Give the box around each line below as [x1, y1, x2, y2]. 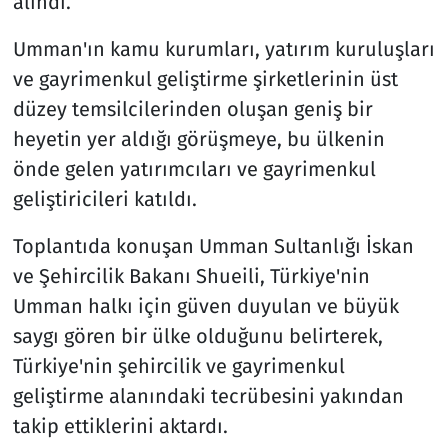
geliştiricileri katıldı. [12, 186, 197, 211]
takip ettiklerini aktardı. [12, 413, 228, 438]
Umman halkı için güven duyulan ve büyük [12, 293, 399, 318]
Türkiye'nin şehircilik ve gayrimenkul [12, 353, 345, 378]
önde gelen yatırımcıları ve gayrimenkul [12, 156, 376, 181]
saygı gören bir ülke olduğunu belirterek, [12, 323, 383, 348]
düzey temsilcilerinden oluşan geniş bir [12, 96, 373, 121]
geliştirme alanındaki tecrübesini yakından [12, 383, 404, 408]
